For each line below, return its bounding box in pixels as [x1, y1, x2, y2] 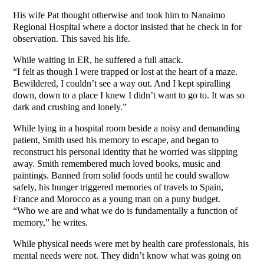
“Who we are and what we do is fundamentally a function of [13, 206, 238, 216]
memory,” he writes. [13, 217, 88, 228]
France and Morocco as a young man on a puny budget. [13, 194, 221, 204]
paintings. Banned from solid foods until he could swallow [13, 170, 230, 181]
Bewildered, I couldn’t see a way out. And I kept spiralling [13, 78, 231, 89]
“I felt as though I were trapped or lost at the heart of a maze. [13, 67, 238, 77]
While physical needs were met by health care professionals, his [13, 239, 249, 249]
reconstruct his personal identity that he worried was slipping [13, 147, 238, 157]
